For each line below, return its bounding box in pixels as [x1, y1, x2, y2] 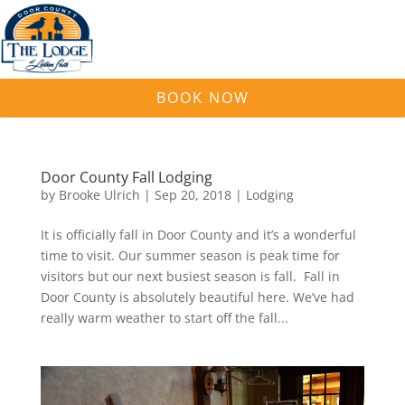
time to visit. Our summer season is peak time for [40, 247, 340, 265]
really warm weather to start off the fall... [40, 309, 288, 327]
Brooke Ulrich [58, 186, 140, 204]
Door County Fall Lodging [40, 167, 212, 188]
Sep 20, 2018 [154, 186, 231, 204]
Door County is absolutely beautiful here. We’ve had [40, 288, 354, 306]
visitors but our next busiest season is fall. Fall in [40, 268, 340, 286]
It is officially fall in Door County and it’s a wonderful [40, 226, 356, 244]
